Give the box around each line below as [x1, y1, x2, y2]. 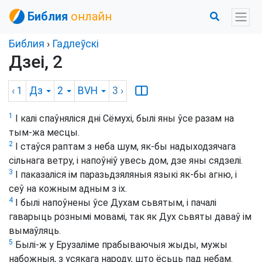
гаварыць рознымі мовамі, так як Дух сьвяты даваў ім [9, 211, 251, 223]
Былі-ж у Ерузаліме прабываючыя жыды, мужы [13, 239, 227, 251]
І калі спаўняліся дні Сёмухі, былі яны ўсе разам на [13, 113, 234, 125]
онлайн [71, 9, 112, 23]
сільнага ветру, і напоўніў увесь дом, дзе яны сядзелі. [9, 155, 243, 167]
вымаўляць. [9, 225, 61, 237]
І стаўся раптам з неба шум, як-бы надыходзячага [13, 141, 236, 153]
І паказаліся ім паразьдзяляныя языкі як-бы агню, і [13, 169, 237, 181]
